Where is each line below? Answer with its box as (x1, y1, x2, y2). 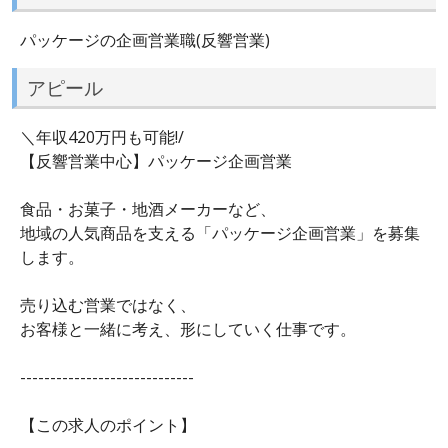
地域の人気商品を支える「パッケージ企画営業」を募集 (20, 222, 420, 245)
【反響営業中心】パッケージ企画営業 (20, 150, 292, 173)
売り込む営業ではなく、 (20, 294, 196, 317)
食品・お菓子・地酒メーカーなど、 (20, 198, 276, 221)
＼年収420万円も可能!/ (20, 126, 184, 149)
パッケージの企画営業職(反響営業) (20, 28, 270, 51)
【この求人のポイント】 (20, 414, 196, 437)
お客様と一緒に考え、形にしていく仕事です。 (20, 318, 356, 341)
